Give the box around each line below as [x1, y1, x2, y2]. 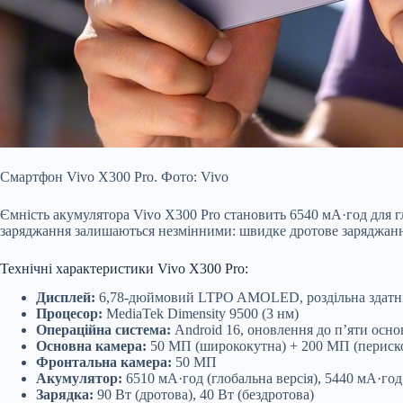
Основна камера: [36, 338, 147, 354]
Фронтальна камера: [36, 354, 172, 371]
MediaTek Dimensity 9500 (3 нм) [103, 306, 299, 322]
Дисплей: [36, 290, 95, 306]
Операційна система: [36, 322, 171, 338]
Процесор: [36, 306, 103, 322]
